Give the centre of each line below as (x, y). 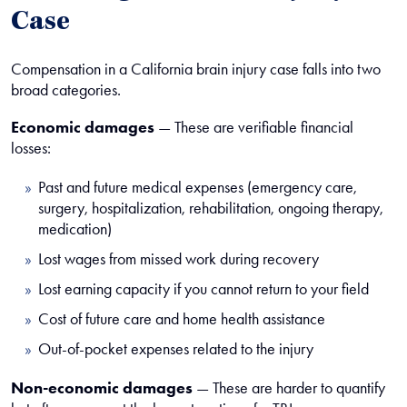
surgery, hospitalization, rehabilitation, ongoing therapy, (211, 208)
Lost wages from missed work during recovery (179, 259)
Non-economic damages (102, 388)
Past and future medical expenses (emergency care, (198, 187)
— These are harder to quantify (289, 388)
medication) (75, 229)
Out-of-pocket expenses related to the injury (176, 349)
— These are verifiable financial (254, 127)
